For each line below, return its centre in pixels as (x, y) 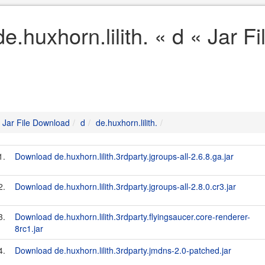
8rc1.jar (29, 228)
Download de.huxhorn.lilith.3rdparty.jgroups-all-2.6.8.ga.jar (124, 156)
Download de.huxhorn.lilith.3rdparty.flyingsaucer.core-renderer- (132, 216)
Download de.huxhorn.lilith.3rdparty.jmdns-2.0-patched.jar (123, 250)
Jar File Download (36, 122)
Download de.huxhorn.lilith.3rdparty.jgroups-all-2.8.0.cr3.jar (125, 186)
